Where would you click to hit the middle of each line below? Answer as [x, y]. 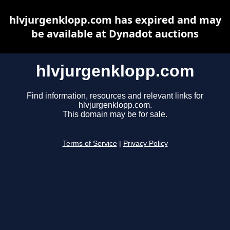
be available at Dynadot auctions [115, 34]
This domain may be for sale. [115, 114]
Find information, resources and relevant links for [115, 96]
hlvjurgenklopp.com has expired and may [115, 20]
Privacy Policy [145, 144]
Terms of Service [90, 144]
